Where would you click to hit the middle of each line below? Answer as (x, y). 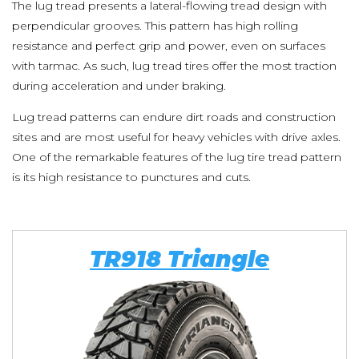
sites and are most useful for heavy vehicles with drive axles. (176, 137)
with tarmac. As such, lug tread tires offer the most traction (174, 66)
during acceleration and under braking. (119, 86)
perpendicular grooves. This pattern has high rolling (155, 26)
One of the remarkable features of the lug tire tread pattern (177, 157)
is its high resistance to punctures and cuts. (131, 177)
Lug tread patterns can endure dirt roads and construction (174, 117)
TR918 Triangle (179, 259)
